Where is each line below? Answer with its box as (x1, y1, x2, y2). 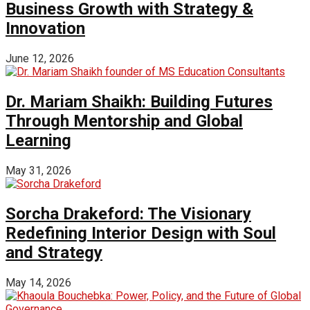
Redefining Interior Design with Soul (6, 223, 276, 243)
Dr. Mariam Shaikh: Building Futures (6, 91, 273, 111)
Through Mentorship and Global (6, 111, 243, 131)
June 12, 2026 (6, 52, 74, 66)
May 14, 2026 (6, 275, 71, 289)
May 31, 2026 (6, 163, 71, 177)
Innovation (6, 19, 85, 39)
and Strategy (6, 242, 102, 262)
